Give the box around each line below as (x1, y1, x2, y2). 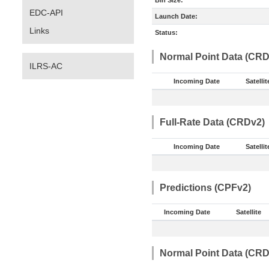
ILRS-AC (29, 61, 62, 71)
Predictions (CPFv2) (160, 183, 251, 193)
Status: (155, 29, 178, 36)
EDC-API (29, 8, 63, 17)
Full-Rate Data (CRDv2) (160, 117, 265, 127)
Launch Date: (155, 13, 198, 20)
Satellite (236, 208, 261, 216)
